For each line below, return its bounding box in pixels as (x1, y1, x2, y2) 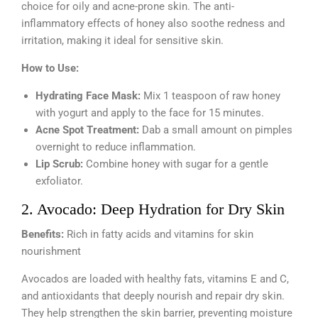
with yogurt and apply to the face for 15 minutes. (35, 106, 264, 119)
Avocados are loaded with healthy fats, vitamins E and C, (21, 272, 289, 285)
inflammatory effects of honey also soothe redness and (21, 16, 285, 30)
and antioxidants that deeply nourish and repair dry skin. (21, 289, 285, 302)
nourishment (21, 244, 81, 258)
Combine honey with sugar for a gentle (83, 157, 268, 170)
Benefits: (21, 227, 64, 241)
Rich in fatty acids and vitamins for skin (64, 227, 253, 241)
